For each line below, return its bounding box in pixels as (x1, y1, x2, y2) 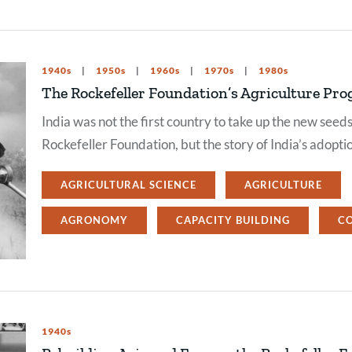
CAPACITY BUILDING (176, 214, 290, 226)
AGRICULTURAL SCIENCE (60, 178, 196, 191)
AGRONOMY (60, 214, 128, 226)
